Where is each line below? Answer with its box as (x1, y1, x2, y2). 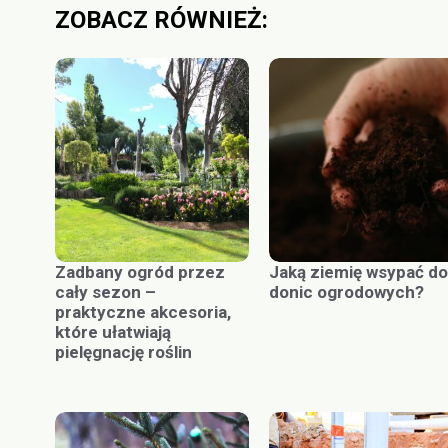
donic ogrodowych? (269, 282, 424, 303)
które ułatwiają (55, 322, 171, 343)
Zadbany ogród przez (55, 262, 225, 283)
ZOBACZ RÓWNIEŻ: (55, 6, 268, 35)
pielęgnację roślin (55, 342, 192, 363)
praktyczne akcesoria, (55, 302, 231, 323)
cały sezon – (55, 282, 156, 303)
